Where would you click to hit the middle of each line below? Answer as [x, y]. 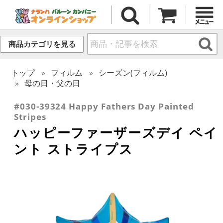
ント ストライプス [74, 149]
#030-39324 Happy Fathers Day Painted [104, 106]
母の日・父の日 [53, 83]
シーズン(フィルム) [133, 72]
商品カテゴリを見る [42, 44]
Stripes [30, 116]
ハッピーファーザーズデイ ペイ [116, 132]
